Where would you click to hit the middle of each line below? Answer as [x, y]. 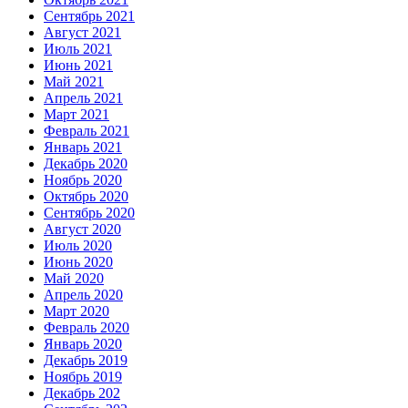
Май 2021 [74, 82]
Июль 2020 [78, 246]
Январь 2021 [83, 148]
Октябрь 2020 [86, 197]
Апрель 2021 [83, 98]
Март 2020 [76, 311]
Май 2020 [74, 279]
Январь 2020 [83, 344]
